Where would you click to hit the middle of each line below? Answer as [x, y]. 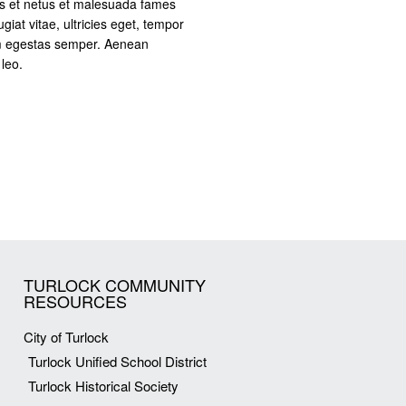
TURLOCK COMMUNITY [115, 284]
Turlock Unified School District [117, 361]
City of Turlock [66, 336]
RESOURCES [75, 300]
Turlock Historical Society [103, 385]
